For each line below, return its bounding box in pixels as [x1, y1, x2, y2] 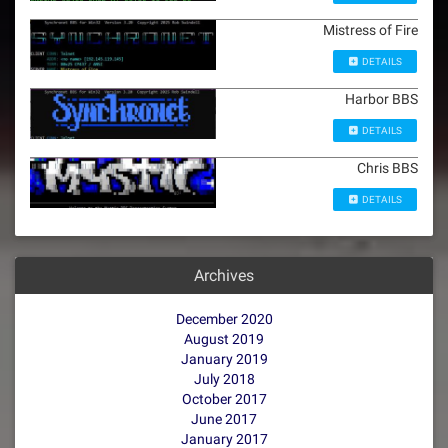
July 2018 [193, 371, 255, 387]
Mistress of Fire [323, 22, 418, 38]
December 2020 [175, 311, 273, 327]
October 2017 [181, 391, 267, 407]
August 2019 [184, 331, 264, 347]
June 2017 [191, 411, 257, 427]
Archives [194, 266, 254, 285]
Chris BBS [357, 160, 418, 176]
